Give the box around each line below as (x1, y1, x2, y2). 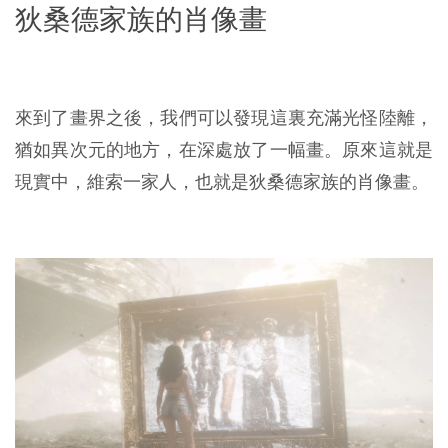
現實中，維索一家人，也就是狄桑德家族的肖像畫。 (15, 170, 429, 192)
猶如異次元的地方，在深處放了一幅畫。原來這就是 (15, 138, 433, 160)
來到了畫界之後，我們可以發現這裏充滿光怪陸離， (15, 106, 433, 128)
